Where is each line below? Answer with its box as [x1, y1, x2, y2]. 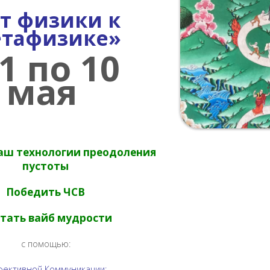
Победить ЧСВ [6, 185, 86, 199]
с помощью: [20, 238, 71, 250]
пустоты [22, 159, 69, 173]
